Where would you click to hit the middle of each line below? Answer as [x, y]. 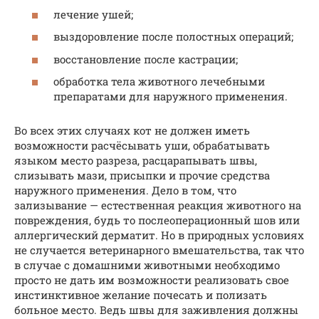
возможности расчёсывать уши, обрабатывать [142, 146]
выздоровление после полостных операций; [173, 37]
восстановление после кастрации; [146, 59]
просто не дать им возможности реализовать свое [152, 280]
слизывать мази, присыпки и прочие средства [142, 176]
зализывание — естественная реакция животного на [158, 205]
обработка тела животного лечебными [159, 82]
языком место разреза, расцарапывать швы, [136, 161]
